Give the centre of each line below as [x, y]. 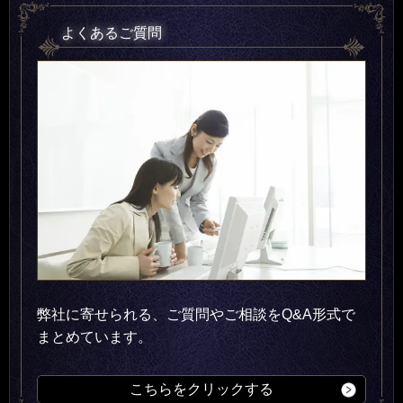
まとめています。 [94, 336]
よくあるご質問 [112, 33]
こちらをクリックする [201, 389]
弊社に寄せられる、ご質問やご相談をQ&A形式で [196, 314]
